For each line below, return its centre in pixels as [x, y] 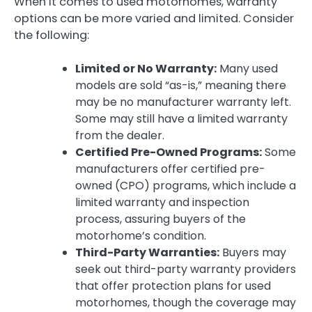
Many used [247, 68]
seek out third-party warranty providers [186, 269]
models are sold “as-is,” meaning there [181, 85]
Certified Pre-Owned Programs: [169, 152]
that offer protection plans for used [173, 286]
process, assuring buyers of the [161, 219]
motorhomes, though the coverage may [186, 302]
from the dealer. [120, 135]
